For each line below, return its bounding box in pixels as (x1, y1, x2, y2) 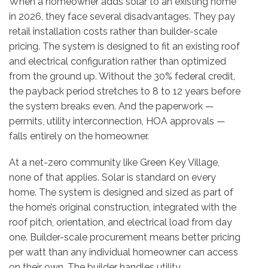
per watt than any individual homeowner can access (9, 246, 238, 258)
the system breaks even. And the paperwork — (9, 100, 214, 112)
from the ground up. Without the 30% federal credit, (9, 71, 235, 83)
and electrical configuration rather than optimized (9, 56, 226, 68)
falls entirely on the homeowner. (9, 130, 149, 142)
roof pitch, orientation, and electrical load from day (9, 217, 232, 229)
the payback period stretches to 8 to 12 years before (9, 86, 240, 98)
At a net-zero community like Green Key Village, (9, 157, 220, 169)
